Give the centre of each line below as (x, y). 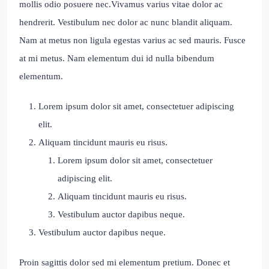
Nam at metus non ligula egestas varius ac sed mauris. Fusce (132, 41)
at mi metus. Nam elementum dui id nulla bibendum (117, 59)
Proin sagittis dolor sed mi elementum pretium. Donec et (125, 263)
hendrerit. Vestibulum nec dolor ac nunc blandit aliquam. (126, 23)
